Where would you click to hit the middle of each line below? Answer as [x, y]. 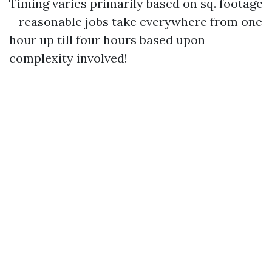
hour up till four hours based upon [107, 40]
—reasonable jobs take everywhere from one [136, 22]
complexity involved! [68, 58]
